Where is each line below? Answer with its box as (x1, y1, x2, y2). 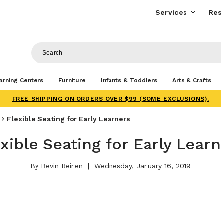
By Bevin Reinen (30, 162, 83, 170)
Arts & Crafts (172, 77, 211, 84)
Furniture (58, 77, 86, 84)
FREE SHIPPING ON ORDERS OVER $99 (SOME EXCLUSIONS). (12, 95, 209, 102)
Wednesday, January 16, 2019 (92, 162, 191, 170)
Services (155, 8, 187, 16)
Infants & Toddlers (100, 77, 157, 84)
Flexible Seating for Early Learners (7, 115, 130, 123)
